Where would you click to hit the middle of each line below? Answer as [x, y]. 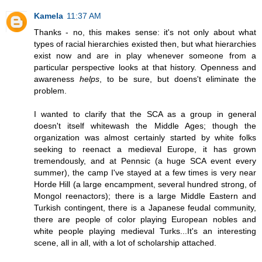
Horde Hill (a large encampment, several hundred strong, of [145, 184]
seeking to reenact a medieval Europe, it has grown [145, 149]
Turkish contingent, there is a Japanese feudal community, [145, 207]
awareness [57, 79]
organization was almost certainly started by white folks [145, 137]
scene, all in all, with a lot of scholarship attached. [125, 242]
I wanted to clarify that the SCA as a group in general [145, 114]
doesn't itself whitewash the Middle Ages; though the [145, 125]
